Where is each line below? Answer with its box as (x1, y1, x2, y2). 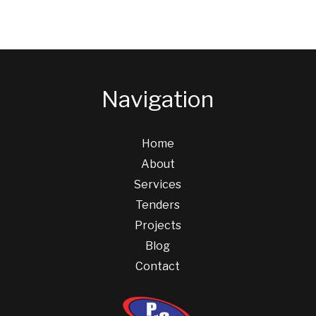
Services (134, 178, 182, 191)
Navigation (102, 85, 214, 113)
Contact (135, 260, 181, 273)
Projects (134, 219, 181, 232)
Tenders (135, 198, 181, 212)
